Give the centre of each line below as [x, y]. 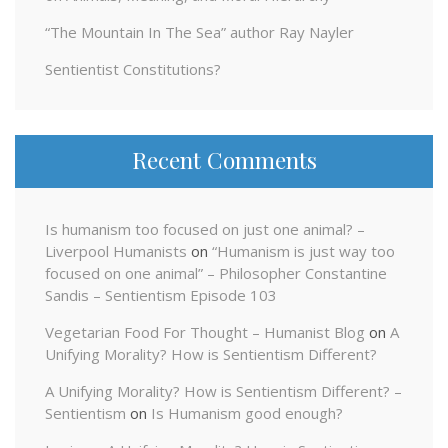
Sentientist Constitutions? [133, 68]
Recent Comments [224, 160]
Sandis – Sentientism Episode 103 [161, 295]
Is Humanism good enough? [247, 413]
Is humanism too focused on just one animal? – [205, 229]
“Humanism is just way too [303, 251]
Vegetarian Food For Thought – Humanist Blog [205, 332]
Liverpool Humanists [116, 251]
